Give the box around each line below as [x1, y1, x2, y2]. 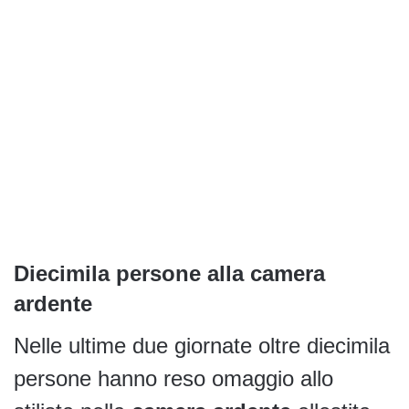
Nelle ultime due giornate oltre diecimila [14, 333, 390, 359]
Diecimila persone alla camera [14, 261, 325, 287]
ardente [14, 291, 92, 317]
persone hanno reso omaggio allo [14, 366, 333, 392]
